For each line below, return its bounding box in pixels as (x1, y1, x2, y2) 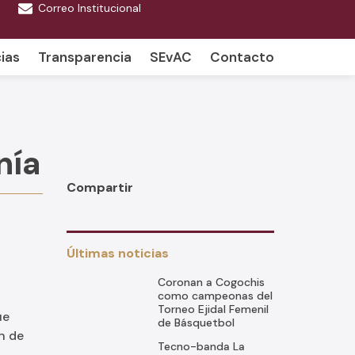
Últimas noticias (66, 245, 169, 261)
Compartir (66, 179, 133, 196)
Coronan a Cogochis (157, 275, 265, 289)
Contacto (210, 48, 274, 66)
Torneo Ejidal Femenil (157, 302, 269, 316)
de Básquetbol (157, 315, 235, 330)
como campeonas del (157, 288, 273, 303)
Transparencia (38, 48, 132, 66)
